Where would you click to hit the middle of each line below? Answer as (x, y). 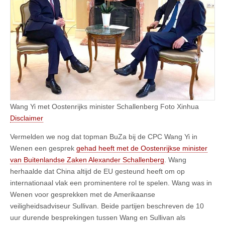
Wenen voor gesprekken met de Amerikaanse (83, 194)
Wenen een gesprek (43, 148)
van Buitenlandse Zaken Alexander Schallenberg (87, 159)
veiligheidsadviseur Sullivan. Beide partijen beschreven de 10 (107, 206)
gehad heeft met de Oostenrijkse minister (142, 148)
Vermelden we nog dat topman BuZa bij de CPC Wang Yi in (104, 136)
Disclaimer (27, 118)
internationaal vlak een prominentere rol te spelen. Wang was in (111, 183)
